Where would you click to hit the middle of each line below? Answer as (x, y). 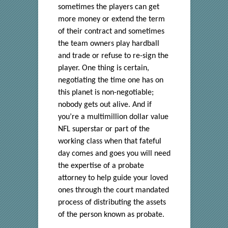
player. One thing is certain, (103, 68)
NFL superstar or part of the (104, 130)
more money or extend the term (111, 20)
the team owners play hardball (108, 44)
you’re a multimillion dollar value (113, 117)
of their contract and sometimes (111, 32)
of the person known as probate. (111, 215)
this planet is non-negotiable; (106, 93)
